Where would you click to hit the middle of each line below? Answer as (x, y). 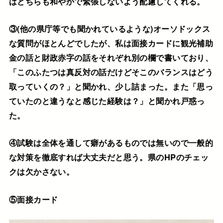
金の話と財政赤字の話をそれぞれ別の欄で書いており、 (111, 57)
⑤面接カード (33, 199)
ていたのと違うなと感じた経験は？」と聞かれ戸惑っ (107, 100)
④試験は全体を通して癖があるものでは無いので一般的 (111, 143)
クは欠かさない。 (42, 171)
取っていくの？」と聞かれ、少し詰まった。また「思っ (111, 86)
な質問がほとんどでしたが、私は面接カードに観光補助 (111, 43)
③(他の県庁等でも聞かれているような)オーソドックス (110, 28)
